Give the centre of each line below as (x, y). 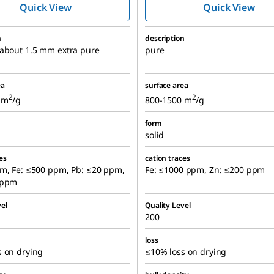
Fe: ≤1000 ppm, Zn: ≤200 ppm (205, 170)
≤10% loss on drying (186, 252)
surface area (167, 86)
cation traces (168, 158)
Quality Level (168, 206)
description (165, 39)
